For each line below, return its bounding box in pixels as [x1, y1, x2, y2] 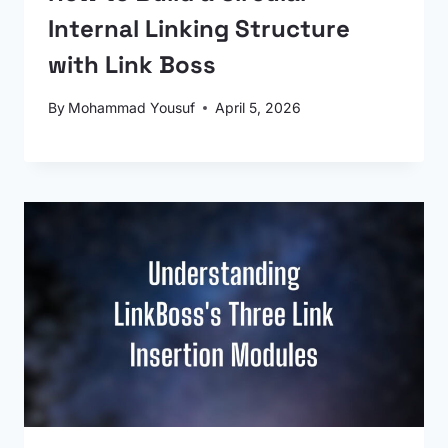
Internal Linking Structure [48, 13, 350, 44]
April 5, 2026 [215, 99, 302, 116]
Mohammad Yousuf [68, 99, 196, 116]
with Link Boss [48, 49, 216, 80]
